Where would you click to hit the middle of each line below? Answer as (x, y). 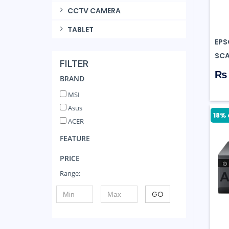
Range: (70, 174)
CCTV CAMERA (94, 11)
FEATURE (75, 139)
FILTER (74, 64)
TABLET (80, 30)
